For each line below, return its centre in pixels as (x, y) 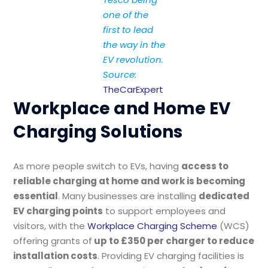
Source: (120, 74)
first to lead (128, 30)
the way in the (134, 45)
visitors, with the (51, 226)
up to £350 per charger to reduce (173, 241)
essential (36, 196)
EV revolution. (133, 60)
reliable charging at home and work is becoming (130, 181)
